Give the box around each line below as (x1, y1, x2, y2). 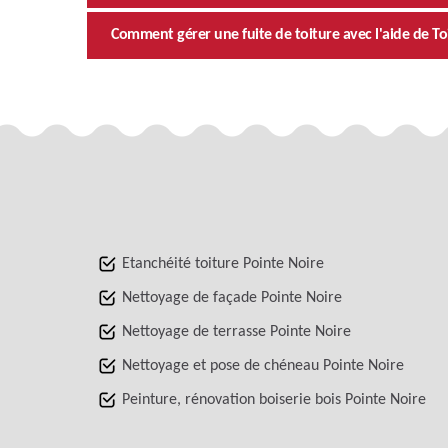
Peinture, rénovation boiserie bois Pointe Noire (122, 391, 426, 408)
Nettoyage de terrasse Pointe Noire (122, 323, 351, 340)
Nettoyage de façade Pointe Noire (122, 289, 342, 306)
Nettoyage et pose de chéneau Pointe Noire (122, 357, 404, 374)
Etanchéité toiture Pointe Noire (122, 255, 324, 272)
